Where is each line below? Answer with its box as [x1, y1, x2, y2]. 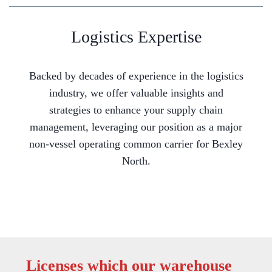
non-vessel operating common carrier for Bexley [29, 138, 243, 151]
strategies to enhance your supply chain [49, 104, 223, 117]
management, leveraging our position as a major [30, 121, 242, 134]
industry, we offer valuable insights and [49, 87, 223, 100]
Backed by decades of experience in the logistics [29, 70, 243, 83]
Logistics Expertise [70, 27, 202, 47]
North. [121, 155, 151, 168]
